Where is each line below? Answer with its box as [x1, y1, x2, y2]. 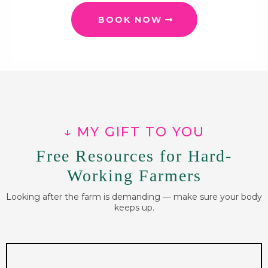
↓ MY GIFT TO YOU [63, 124, 205, 141]
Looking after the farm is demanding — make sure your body [6, 191, 262, 203]
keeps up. [114, 202, 154, 214]
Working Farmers [66, 166, 202, 185]
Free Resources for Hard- [36, 147, 232, 166]
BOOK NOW [98, 14, 162, 26]
